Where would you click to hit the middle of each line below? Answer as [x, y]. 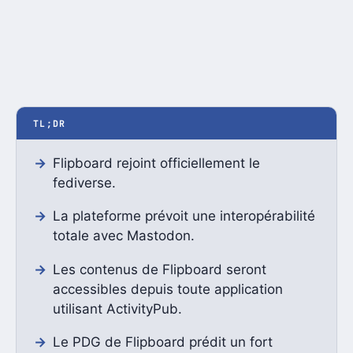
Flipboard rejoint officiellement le [156, 163]
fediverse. [84, 182]
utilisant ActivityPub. [117, 308]
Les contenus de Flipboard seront [159, 269]
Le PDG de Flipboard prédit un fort [162, 342]
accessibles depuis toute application [167, 289]
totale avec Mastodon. [123, 236]
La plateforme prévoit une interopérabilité [184, 216]
